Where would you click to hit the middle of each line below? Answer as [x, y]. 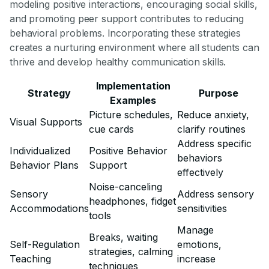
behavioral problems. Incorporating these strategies [125, 33]
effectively [200, 173]
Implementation [133, 86]
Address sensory [216, 194]
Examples [133, 101]
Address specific [214, 144]
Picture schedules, [131, 115]
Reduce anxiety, [213, 115]
